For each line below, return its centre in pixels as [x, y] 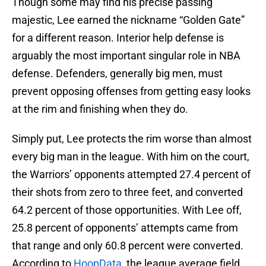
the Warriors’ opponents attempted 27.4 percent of [131, 175]
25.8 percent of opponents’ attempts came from [125, 228]
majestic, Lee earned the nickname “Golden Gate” [128, 20]
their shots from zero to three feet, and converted [127, 192]
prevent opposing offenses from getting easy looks [131, 91]
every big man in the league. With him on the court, [131, 157]
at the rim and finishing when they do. [100, 109]
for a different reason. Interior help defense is [118, 38]
